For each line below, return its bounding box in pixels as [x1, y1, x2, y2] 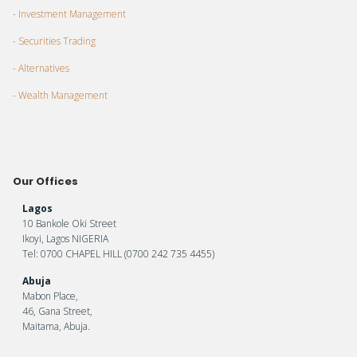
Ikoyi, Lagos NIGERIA [22, 232, 109, 246]
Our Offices [13, 174, 79, 190]
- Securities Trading [13, 34, 96, 49]
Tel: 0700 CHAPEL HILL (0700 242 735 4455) [22, 247, 215, 261]
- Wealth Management [13, 88, 108, 103]
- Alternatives [13, 61, 70, 76]
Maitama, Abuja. [22, 320, 91, 334]
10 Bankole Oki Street [22, 217, 117, 231]
